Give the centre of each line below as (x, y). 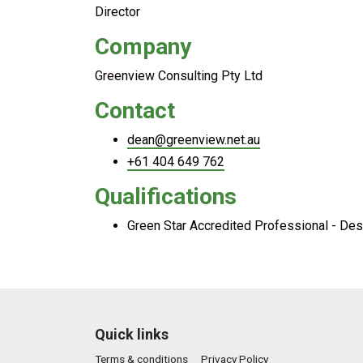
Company (143, 47)
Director (117, 12)
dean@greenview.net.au (194, 140)
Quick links (132, 334)
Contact (135, 111)
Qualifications (166, 196)
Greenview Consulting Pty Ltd (179, 76)
